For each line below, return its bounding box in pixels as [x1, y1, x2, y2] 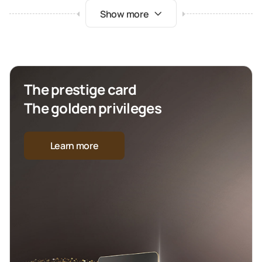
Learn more [50, 139, 99, 152]
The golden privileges [24, 98, 161, 118]
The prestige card [24, 80, 137, 99]
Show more [100, 8, 150, 20]
